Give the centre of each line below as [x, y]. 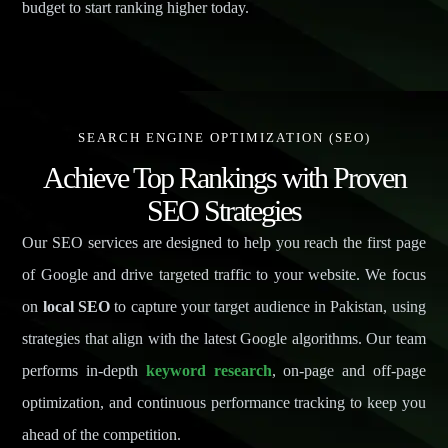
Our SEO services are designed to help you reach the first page [224, 243]
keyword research [208, 371]
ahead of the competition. [102, 435]
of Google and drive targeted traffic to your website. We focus [224, 275]
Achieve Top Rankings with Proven [224, 178]
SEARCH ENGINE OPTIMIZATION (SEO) [224, 138]
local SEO [76, 307]
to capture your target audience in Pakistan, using [268, 307]
